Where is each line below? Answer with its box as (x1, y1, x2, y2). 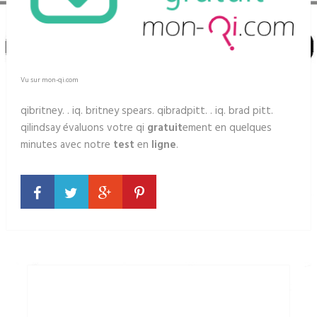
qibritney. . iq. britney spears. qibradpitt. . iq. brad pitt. (20, 102, 273, 120)
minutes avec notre (20, 136, 113, 154)
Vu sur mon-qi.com (20, 74, 79, 86)
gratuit (146, 119, 183, 137)
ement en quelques (182, 119, 272, 137)
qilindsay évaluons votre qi (20, 119, 147, 137)
